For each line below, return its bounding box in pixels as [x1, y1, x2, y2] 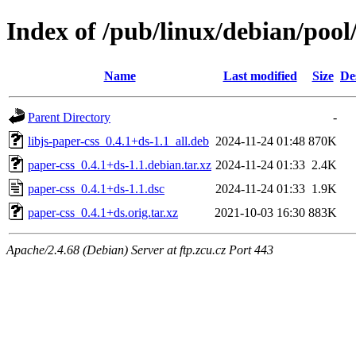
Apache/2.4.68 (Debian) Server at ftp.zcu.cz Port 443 [6, 242, 273, 257]
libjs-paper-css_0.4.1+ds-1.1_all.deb [28, 133, 209, 148]
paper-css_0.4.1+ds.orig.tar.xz [28, 205, 178, 219]
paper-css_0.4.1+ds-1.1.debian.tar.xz [28, 157, 211, 172]
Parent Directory [28, 110, 110, 124]
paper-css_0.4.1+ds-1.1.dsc [28, 181, 164, 195]
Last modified [222, 68, 297, 83]
